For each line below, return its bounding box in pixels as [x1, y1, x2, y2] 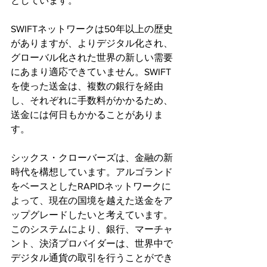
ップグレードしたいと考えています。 [11, 209, 173, 220]
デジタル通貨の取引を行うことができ [11, 252, 173, 263]
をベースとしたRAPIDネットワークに [11, 181, 171, 191]
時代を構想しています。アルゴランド [11, 166, 173, 177]
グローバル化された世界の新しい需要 [11, 52, 173, 63]
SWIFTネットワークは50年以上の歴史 [11, 23, 173, 34]
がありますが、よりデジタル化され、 [11, 38, 173, 48]
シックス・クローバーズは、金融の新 [11, 152, 173, 163]
